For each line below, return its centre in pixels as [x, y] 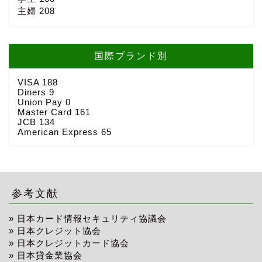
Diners [33, 92]
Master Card [46, 112]
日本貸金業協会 [50, 256]
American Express [59, 132]
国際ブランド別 [131, 56]
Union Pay [42, 102]
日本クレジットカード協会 [73, 243]
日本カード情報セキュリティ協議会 [92, 219]
